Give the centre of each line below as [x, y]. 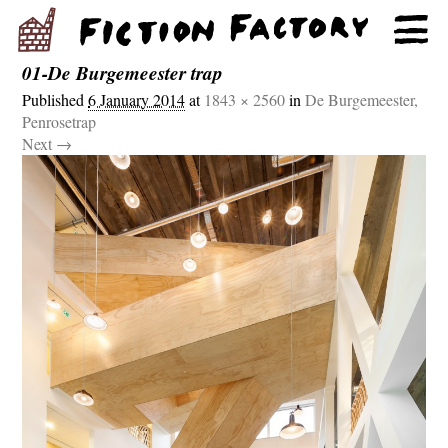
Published [55, 100]
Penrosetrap [59, 122]
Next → [47, 144]
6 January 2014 [137, 100]
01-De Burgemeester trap [123, 72]
